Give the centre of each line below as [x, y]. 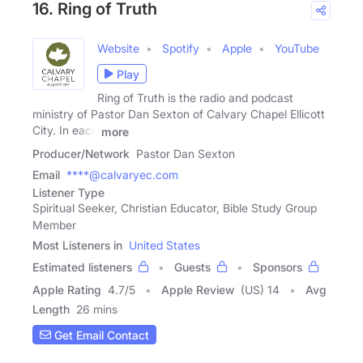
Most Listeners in [77, 246]
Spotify [181, 49]
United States [164, 246]
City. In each [65, 130]
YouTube [297, 49]
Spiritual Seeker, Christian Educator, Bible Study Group [175, 208]
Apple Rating [67, 290]
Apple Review [198, 290]
